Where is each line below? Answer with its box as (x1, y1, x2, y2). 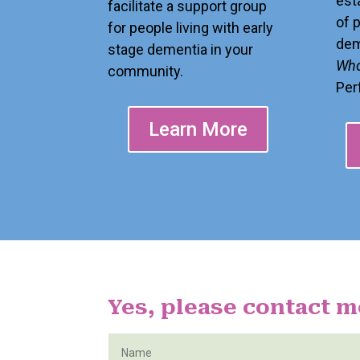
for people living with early (108, 19, 274, 37)
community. (108, 63, 184, 80)
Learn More (149, 117, 248, 141)
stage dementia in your (108, 41, 254, 59)
